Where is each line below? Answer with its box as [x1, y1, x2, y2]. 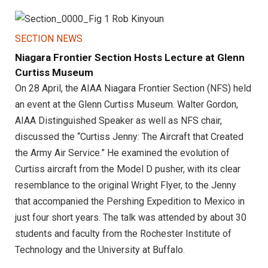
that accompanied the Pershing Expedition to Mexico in [15, 196, 245, 208]
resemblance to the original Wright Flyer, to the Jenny [15, 179, 236, 191]
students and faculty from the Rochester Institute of [15, 228, 232, 240]
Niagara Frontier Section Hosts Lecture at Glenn [15, 51, 245, 64]
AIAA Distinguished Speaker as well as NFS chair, [15, 115, 222, 127]
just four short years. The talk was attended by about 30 [15, 212, 246, 224]
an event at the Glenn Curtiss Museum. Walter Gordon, [15, 99, 238, 111]
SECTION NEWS [15, 33, 83, 45]
